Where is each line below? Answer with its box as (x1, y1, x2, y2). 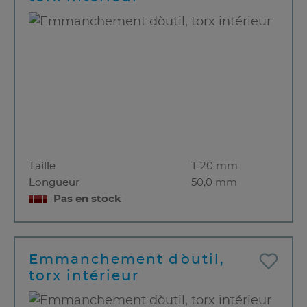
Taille (29, 161, 56, 172)
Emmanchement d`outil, (29, 253, 225, 267)
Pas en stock (53, 194, 121, 205)
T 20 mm (191, 161, 238, 172)
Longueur (29, 177, 79, 188)
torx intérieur (29, 269, 139, 284)
